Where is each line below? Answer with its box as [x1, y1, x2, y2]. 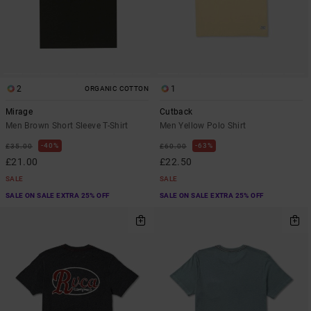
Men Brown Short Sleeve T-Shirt [6, 121, 128, 131]
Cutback [160, 107, 193, 117]
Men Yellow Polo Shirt [160, 121, 246, 131]
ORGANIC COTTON [85, 85, 149, 93]
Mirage [6, 107, 33, 117]
